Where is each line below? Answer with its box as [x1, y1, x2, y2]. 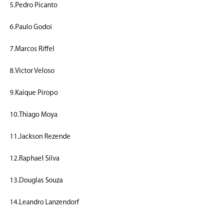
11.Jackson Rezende [10, 133, 71, 141]
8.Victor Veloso [10, 67, 54, 75]
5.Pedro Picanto [10, 1, 57, 9]
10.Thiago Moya [10, 111, 57, 119]
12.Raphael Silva [10, 155, 59, 163]
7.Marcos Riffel [10, 45, 54, 53]
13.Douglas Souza [10, 177, 63, 184]
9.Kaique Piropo [10, 89, 58, 97]
